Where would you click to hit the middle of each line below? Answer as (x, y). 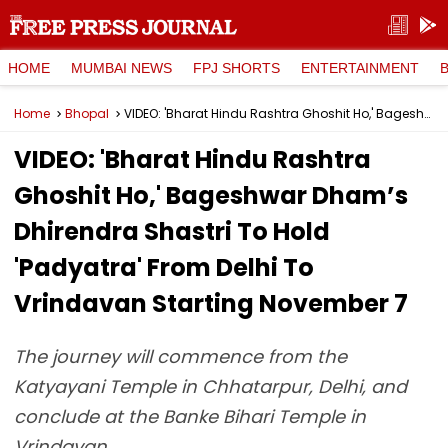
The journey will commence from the (180, 356)
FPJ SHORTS (236, 67)
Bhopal (87, 113)
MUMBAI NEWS (121, 67)
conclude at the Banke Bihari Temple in (190, 416)
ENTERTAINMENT (360, 67)
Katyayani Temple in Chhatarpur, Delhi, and (210, 386)
